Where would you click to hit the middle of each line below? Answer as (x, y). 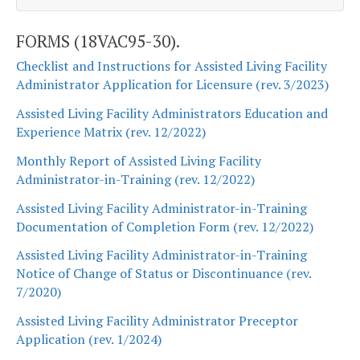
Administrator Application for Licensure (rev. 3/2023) (172, 85)
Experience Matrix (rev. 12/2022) (111, 131)
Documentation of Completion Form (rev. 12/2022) (165, 226)
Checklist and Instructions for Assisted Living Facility (172, 66)
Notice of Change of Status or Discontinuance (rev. (164, 274)
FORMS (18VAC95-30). (98, 41)
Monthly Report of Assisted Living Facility (139, 160)
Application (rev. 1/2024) (89, 340)
